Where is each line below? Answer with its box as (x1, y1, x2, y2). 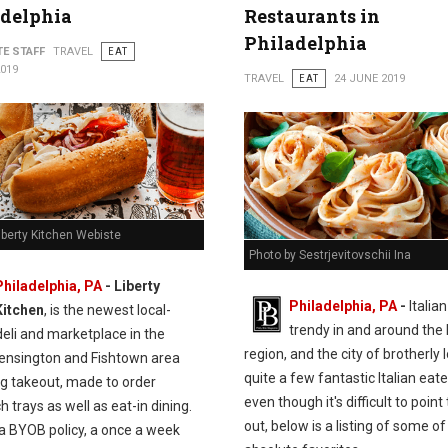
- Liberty (101, 277, 160, 294)
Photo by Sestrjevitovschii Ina (248, 247, 411, 262)
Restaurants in (243, 4, 380, 28)
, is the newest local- (43, 301, 171, 318)
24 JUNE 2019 (333, 72, 405, 85)
